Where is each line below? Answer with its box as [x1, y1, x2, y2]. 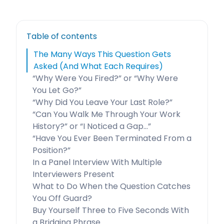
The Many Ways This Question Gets [33, 48, 171, 60]
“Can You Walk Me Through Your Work [32, 108, 180, 120]
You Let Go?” [32, 84, 81, 96]
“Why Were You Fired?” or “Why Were [32, 72, 178, 84]
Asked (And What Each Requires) [33, 60, 163, 72]
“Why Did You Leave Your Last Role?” [32, 96, 172, 108]
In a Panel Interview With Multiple [32, 156, 162, 168]
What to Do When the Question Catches [32, 180, 190, 192]
